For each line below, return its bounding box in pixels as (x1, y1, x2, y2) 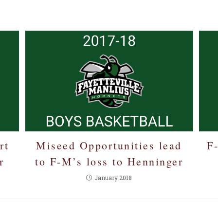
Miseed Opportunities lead (36, 138, 182, 152)
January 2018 (94, 173, 132, 182)
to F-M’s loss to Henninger (35, 154, 183, 168)
